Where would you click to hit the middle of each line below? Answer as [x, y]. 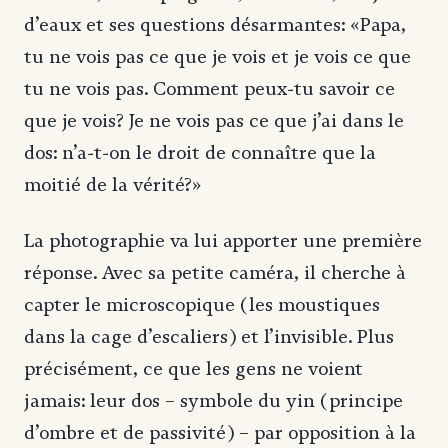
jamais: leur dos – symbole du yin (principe [213, 400]
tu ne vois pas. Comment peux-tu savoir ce [209, 88]
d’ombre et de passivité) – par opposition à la [220, 432]
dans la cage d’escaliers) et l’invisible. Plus [209, 336]
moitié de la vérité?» [113, 184]
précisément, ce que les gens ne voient [193, 368]
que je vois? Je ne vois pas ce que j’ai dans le [214, 120]
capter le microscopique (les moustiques [202, 304]
